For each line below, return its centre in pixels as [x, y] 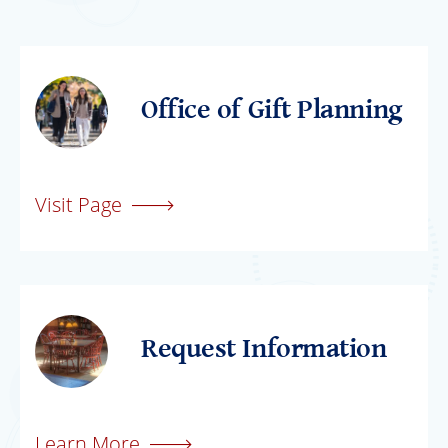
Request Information [264, 348]
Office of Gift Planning [271, 109]
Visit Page [81, 204]
